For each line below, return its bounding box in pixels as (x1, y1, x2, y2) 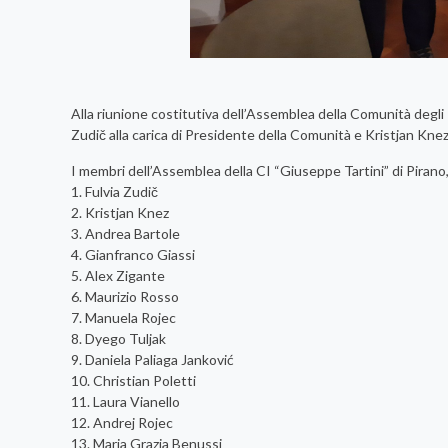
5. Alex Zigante (70, 266, 165, 284)
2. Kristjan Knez (70, 203, 169, 221)
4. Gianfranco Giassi (70, 245, 195, 263)
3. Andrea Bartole (70, 224, 180, 242)
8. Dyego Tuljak (70, 329, 166, 347)
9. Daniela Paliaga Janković (70, 350, 234, 368)
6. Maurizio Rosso (70, 287, 179, 305)
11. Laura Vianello (70, 392, 180, 410)
